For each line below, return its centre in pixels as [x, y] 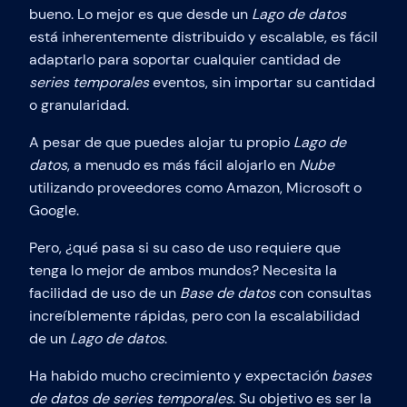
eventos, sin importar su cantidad [262, 83]
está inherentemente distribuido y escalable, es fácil [203, 37]
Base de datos [228, 293]
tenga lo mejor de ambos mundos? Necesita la [183, 271]
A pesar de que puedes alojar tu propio [161, 143]
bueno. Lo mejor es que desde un [140, 15]
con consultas [323, 293]
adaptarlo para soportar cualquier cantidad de [185, 60]
